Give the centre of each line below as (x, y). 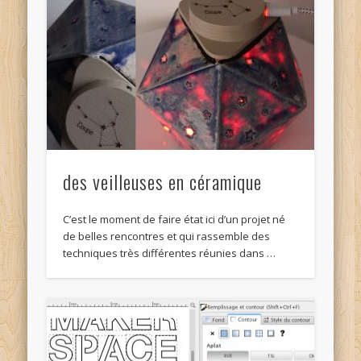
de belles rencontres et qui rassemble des (167, 237)
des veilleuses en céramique (163, 182)
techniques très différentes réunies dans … (170, 253)
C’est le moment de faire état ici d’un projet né (174, 220)
